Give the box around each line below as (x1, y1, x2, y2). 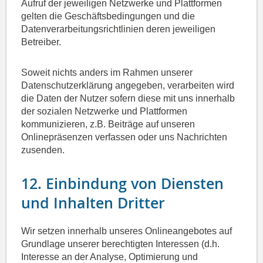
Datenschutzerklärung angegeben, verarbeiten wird (21, 80, 235, 91)
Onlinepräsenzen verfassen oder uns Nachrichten (21, 132, 228, 143)
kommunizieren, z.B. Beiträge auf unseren (21, 119, 195, 130)
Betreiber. (21, 37, 62, 48)
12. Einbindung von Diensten (21, 174, 224, 194)
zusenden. (21, 145, 65, 156)
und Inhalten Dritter (21, 193, 166, 214)
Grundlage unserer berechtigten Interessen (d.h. (21, 239, 220, 249)
